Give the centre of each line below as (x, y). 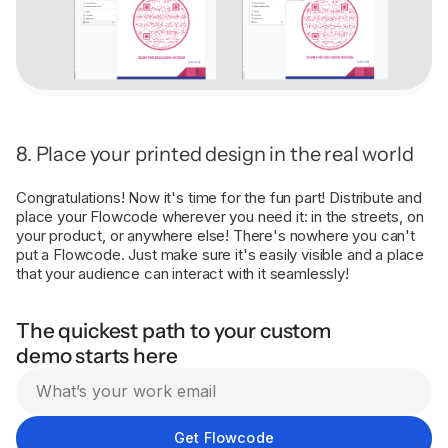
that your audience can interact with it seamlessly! (182, 273)
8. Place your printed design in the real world (215, 154)
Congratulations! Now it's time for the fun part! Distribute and (219, 197)
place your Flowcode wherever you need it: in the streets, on (220, 216)
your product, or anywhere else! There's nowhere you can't (215, 235)
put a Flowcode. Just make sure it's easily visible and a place (220, 254)
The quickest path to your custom (173, 330)
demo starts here (97, 355)
